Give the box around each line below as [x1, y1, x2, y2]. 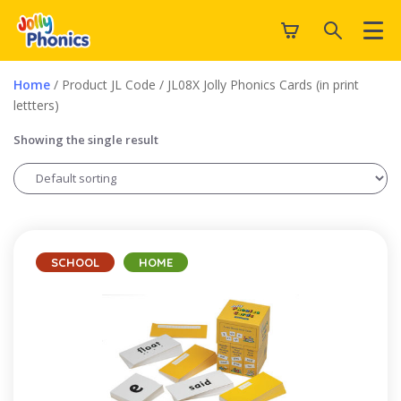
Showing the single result [13, 131, 158, 148]
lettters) [13, 96, 59, 114]
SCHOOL [51, 254, 99, 269]
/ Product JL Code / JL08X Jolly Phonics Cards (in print [50, 75, 359, 93]
